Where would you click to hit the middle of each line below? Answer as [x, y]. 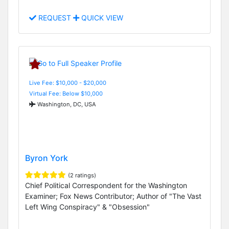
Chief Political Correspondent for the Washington [106, 186]
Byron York [47, 158]
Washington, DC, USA [66, 104]
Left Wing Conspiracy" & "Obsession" [87, 207]
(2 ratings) [82, 176]
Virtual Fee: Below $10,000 [66, 93]
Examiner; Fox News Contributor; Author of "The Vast [113, 196]
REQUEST [55, 18]
